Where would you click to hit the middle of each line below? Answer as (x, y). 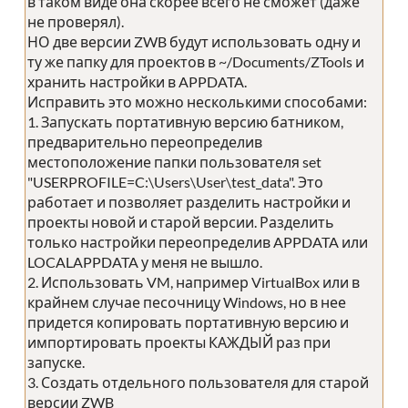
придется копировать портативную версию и (188, 321)
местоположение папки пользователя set (174, 161)
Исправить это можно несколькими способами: (197, 101)
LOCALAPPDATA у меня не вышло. (145, 261)
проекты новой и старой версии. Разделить (181, 221)
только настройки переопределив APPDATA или (198, 241)
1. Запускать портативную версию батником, (185, 121)
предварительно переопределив (145, 141)
